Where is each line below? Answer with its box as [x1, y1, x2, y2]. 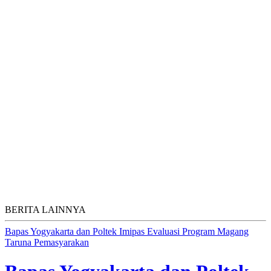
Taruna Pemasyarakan [5, 237, 89, 247]
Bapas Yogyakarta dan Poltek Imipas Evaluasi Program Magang [5, 226, 249, 237]
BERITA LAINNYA [5, 204, 86, 215]
